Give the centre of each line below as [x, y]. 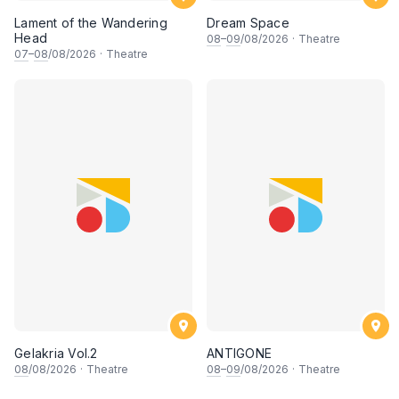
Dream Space [248, 23]
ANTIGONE [239, 354]
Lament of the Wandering [91, 23]
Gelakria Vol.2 [56, 354]
